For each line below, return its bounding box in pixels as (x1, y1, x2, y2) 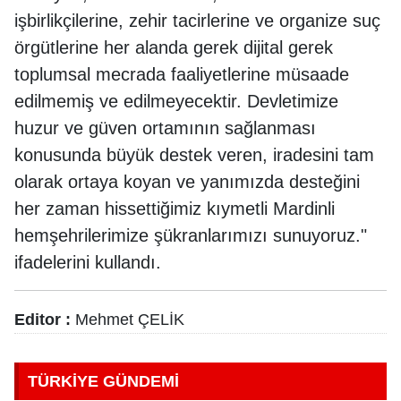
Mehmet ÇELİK (71, 310, 184, 328)
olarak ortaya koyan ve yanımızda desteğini (14, 171, 360, 192)
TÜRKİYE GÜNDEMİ (28, 371, 179, 390)
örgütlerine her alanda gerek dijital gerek (14, 37, 333, 57)
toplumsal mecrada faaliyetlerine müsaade (14, 64, 349, 84)
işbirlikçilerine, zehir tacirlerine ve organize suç (14, 10, 380, 30)
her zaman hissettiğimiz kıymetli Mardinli (14, 198, 335, 218)
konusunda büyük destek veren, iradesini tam (14, 144, 374, 165)
